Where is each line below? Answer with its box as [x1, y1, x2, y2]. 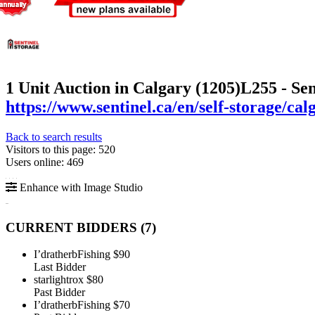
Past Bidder [34, 286, 85, 299]
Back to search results [6, 130, 102, 143]
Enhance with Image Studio [17, 181, 143, 193]
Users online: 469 [6, 155, 84, 168]
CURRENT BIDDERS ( [6, 219, 145, 235]
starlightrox [34, 274, 84, 286]
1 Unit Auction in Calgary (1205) [6, 78, 240, 97]
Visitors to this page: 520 [6, 143, 115, 155]
